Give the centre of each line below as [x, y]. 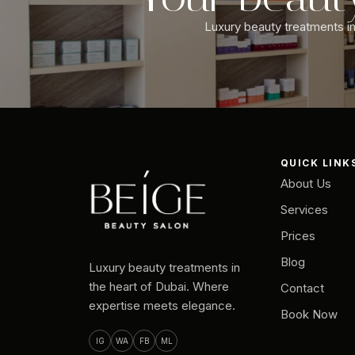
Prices [298, 235]
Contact [302, 288]
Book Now [309, 314]
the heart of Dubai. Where [159, 287]
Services [304, 209]
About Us [305, 183]
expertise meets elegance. [162, 306]
